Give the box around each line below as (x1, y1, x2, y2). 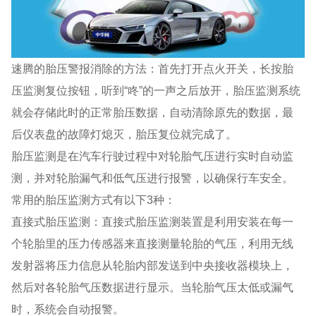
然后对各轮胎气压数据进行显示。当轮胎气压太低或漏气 (11, 280, 294, 293)
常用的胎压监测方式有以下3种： (11, 193, 176, 206)
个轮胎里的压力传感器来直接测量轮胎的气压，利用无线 (11, 236, 294, 250)
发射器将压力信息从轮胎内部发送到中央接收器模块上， (11, 258, 294, 272)
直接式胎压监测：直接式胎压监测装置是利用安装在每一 (11, 214, 294, 228)
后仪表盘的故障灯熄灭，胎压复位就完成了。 (11, 127, 238, 140)
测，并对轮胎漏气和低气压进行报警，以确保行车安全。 (11, 171, 294, 184)
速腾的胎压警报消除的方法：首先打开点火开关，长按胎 (11, 61, 294, 75)
